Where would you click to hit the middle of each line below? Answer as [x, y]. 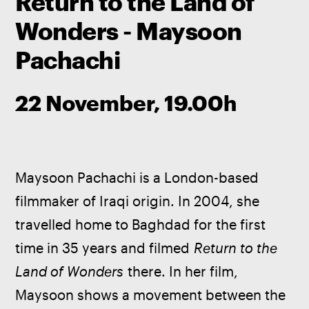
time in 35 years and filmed [105, 248]
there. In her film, [183, 271]
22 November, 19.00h [126, 103]
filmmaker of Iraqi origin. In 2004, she [139, 201]
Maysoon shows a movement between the [152, 295]
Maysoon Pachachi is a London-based [139, 177]
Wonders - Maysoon [129, 30]
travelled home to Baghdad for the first [142, 224]
